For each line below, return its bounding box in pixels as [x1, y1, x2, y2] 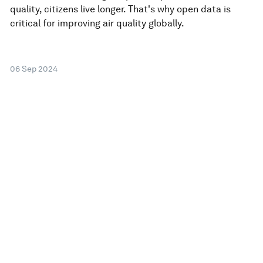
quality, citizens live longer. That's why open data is [10, 3, 231, 15]
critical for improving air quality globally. [10, 17, 185, 29]
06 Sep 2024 [10, 63, 58, 73]
